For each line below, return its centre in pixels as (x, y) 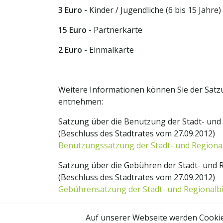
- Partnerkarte (114, 30)
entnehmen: (81, 102)
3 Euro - (74, 10)
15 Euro (72, 30)
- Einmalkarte (108, 50)
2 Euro (70, 50)
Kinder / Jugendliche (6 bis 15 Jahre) (155, 10)
